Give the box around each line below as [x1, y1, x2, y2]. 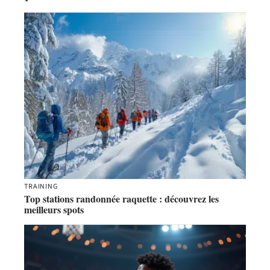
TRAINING [24, 181, 58, 192]
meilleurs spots [24, 202, 84, 217]
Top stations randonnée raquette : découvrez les [24, 192, 219, 206]
